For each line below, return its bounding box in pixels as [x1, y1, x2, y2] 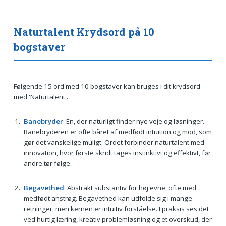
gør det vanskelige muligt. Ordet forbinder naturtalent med [23, 138, 204, 147]
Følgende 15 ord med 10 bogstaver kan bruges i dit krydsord [13, 82, 200, 91]
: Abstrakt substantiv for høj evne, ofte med [64, 183, 196, 192]
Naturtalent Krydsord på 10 [13, 25, 154, 39]
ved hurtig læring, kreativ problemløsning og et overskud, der [23, 214, 212, 224]
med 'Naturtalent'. [13, 92, 68, 102]
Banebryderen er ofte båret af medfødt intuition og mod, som [23, 127, 212, 137]
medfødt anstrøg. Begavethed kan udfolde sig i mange [23, 193, 192, 203]
